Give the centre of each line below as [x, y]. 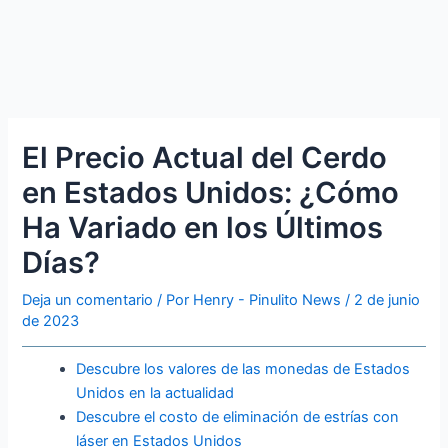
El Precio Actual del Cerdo [205, 157]
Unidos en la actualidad [155, 393]
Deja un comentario [88, 299]
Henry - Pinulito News [269, 299]
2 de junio [387, 299]
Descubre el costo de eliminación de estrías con [238, 417]
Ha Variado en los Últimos [203, 227]
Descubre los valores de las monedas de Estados [243, 369]
